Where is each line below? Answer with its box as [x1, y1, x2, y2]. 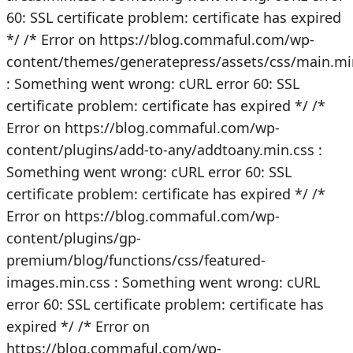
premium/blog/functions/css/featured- [6, 251, 266, 269]
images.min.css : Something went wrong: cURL [6, 273, 320, 292]
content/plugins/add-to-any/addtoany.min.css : [6, 140, 322, 159]
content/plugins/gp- [6, 229, 141, 247]
